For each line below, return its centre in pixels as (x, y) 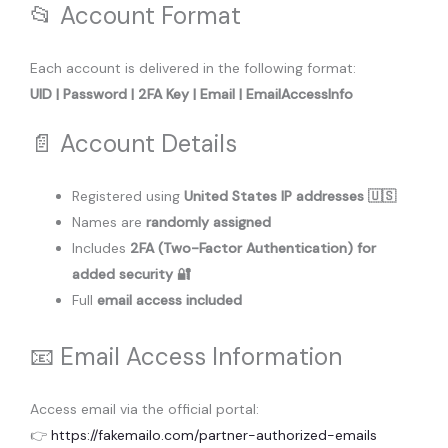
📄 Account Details (133, 144)
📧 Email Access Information (186, 356)
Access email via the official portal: (144, 408)
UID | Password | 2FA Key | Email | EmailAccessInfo (191, 94)
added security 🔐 (131, 273)
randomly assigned (208, 221)
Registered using (128, 195)
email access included (169, 299)
